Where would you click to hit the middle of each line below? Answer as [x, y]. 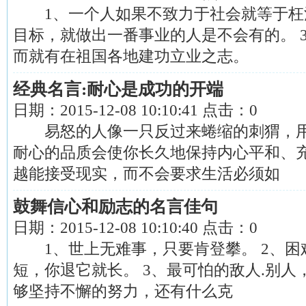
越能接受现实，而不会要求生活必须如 [147, 173]
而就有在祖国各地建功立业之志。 [131, 56]
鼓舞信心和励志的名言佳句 [115, 207]
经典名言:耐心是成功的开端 [118, 89]
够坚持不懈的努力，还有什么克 [123, 291]
